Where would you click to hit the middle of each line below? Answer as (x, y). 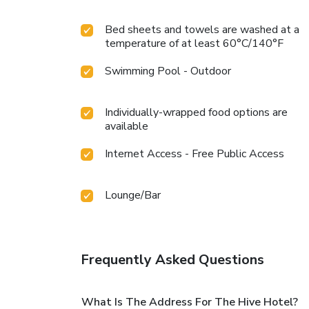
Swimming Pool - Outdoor (168, 71)
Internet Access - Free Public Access (195, 153)
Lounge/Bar (133, 195)
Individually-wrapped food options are (196, 112)
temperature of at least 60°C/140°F (194, 43)
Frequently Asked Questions (172, 259)
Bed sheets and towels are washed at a (202, 29)
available (127, 126)
